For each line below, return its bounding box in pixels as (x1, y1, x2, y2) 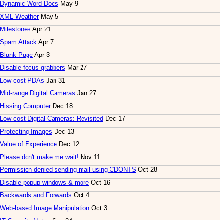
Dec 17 (103, 115, 125, 123)
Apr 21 (31, 26, 51, 33)
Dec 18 (51, 102, 73, 110)
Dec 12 (57, 140, 79, 148)
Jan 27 (75, 89, 96, 97)
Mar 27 (65, 64, 87, 72)
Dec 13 (52, 128, 74, 136)
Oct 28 (136, 166, 157, 174)
